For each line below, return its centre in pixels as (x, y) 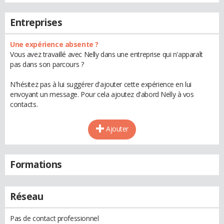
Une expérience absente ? (54, 44)
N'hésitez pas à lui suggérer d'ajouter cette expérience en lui (101, 84)
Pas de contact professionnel (54, 218)
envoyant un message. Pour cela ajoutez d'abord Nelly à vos (102, 94)
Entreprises (36, 22)
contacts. (24, 104)
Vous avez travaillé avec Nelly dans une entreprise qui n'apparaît (106, 54)
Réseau (27, 196)
